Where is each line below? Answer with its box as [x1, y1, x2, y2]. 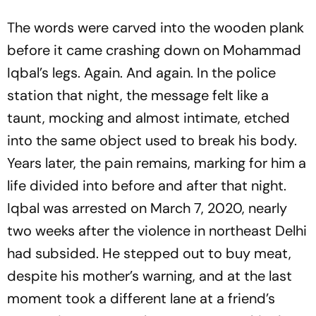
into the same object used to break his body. [7, 131, 297, 150]
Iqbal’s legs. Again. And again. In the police [7, 63, 276, 82]
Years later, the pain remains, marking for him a [7, 154, 306, 172]
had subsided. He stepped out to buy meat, [7, 244, 291, 262]
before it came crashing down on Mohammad [7, 41, 301, 59]
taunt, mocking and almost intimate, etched [7, 109, 290, 127]
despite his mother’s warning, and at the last [7, 267, 292, 285]
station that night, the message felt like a [7, 86, 269, 104]
